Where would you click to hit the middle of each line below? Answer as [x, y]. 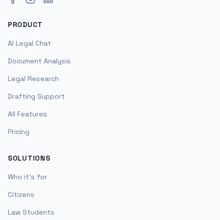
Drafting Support [36, 96]
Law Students [31, 212]
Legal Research [33, 79]
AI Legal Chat [29, 43]
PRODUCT [25, 25]
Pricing [19, 132]
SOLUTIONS [29, 158]
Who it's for [27, 177]
